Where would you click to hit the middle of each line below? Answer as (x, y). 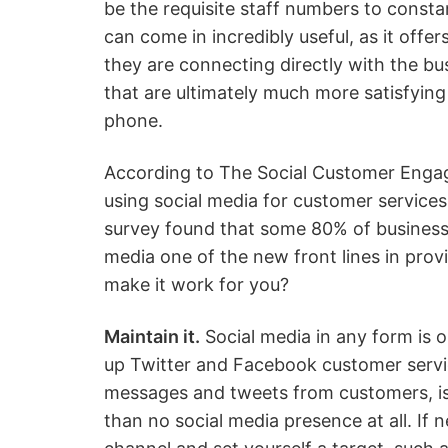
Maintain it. (152, 336)
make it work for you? (196, 284)
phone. (133, 120)
